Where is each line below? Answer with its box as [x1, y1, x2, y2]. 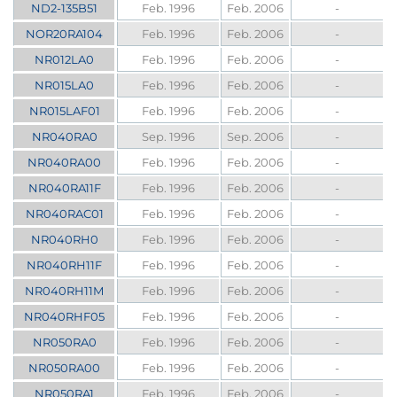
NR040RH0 [30, 232, 98, 247]
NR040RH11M [25, 284, 105, 299]
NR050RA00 [28, 361, 101, 376]
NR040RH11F [27, 258, 103, 273]
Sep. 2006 [227, 129, 284, 144]
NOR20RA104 [26, 27, 104, 42]
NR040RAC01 [25, 206, 104, 222]
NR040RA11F [27, 181, 101, 196]
